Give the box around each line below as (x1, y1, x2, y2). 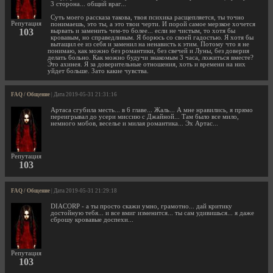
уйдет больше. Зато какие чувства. (48, 67, 149, 74)
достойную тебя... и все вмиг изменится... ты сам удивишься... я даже (51, 210, 254, 217)
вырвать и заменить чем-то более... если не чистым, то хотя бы (51, 27, 235, 34)
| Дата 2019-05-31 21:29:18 (50, 188, 117, 194)
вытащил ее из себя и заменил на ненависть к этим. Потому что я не (51, 40, 249, 48)
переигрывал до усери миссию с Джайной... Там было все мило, (51, 113, 239, 120)
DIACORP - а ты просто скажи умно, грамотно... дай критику (51, 203, 232, 210)
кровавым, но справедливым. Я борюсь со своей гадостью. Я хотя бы (51, 34, 253, 41)
